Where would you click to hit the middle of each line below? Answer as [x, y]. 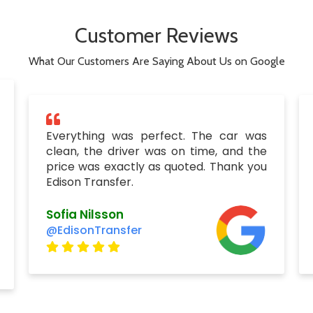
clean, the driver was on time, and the [156, 151]
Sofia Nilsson [85, 214]
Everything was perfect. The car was [156, 136]
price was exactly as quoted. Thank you [156, 167]
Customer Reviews [156, 35]
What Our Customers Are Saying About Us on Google [156, 61]
